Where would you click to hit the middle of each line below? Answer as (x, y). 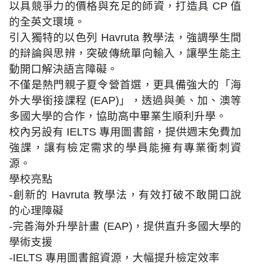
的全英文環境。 (47, 21)
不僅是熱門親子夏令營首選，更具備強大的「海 (125, 84)
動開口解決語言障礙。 (64, 69)
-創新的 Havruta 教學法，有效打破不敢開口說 (125, 194)
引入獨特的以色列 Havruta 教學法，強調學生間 (125, 37)
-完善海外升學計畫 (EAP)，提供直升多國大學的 (125, 226)
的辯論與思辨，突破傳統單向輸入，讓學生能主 (125, 53)
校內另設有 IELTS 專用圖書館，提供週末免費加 (125, 132)
